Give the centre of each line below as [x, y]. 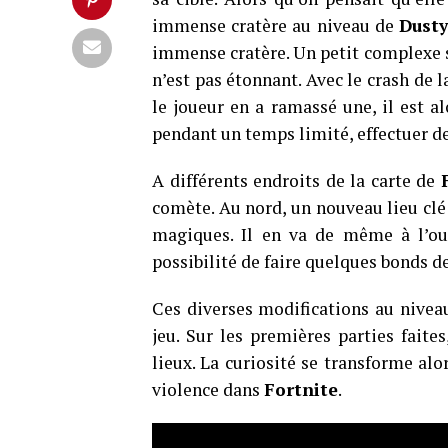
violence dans [208, 389]
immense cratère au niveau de [276, 25]
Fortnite [301, 389]
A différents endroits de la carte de [296, 180]
